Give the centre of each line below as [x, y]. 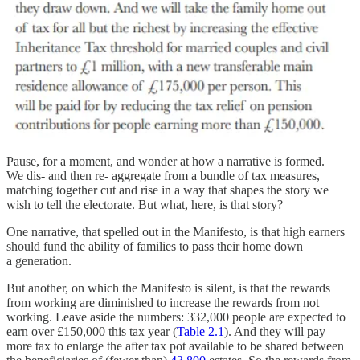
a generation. [39, 260]
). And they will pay [275, 331]
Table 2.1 [200, 331]
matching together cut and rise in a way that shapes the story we [168, 190]
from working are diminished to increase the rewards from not [163, 302]
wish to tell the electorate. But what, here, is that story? [145, 204]
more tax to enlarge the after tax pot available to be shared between [175, 346]
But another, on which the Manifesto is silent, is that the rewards [168, 288]
